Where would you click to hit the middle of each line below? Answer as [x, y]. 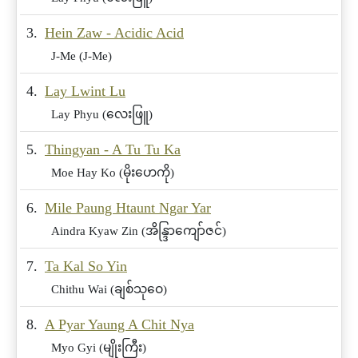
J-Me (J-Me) [82, 55]
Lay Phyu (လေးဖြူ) [102, 113]
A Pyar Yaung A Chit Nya [119, 324]
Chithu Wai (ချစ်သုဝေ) [109, 288]
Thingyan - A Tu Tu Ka [113, 149]
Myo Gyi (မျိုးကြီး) [99, 347]
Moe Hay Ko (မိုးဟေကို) [113, 172]
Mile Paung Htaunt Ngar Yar [128, 207]
